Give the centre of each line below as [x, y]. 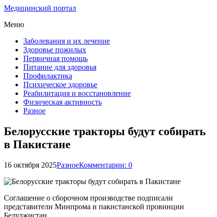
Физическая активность [62, 102]
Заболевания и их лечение [67, 41]
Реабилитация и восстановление [77, 93]
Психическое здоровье [60, 85]
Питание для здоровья [60, 67]
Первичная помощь [55, 58]
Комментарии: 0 [106, 165]
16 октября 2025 [30, 165]
